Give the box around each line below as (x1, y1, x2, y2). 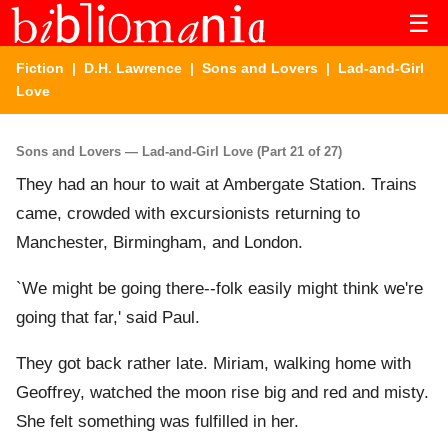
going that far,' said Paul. (16, 308, 200, 328)
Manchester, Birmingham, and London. (16, 233, 303, 253)
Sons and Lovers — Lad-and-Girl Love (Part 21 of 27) (16, 143, 342, 159)
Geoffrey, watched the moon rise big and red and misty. (16, 383, 429, 403)
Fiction (16, 60, 64, 76)
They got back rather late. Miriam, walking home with (16, 354, 411, 374)
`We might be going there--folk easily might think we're (16, 279, 423, 299)
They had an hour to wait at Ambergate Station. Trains (16, 175, 417, 195)
